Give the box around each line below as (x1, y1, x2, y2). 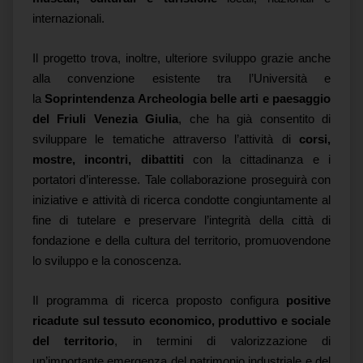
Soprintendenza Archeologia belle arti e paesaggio (45, 92, 331, 105)
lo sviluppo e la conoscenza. (32, 254, 181, 267)
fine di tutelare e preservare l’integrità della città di (32, 214, 331, 227)
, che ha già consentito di (178, 113, 331, 126)
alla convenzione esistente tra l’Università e (32, 72, 331, 85)
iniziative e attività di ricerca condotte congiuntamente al (32, 194, 331, 207)
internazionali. (32, 12, 105, 25)
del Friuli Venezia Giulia (32, 113, 179, 126)
